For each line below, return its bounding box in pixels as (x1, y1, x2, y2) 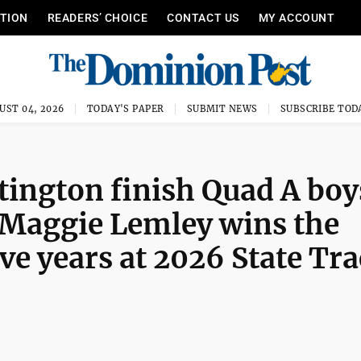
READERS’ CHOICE (47, 11, 148, 24)
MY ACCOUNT (258, 11, 335, 24)
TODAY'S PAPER (86, 103, 164, 114)
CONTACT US (167, 11, 239, 24)
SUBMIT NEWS (186, 103, 258, 114)
